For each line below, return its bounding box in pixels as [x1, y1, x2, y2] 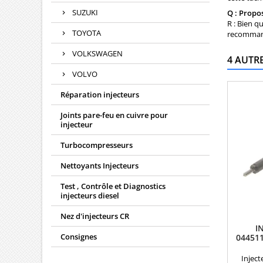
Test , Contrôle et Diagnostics [60, 181, 166, 192]
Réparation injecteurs [60, 89, 139, 100]
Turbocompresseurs [60, 140, 133, 151]
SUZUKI [72, 7, 98, 18]
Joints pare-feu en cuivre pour [60, 110, 168, 121]
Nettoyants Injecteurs [60, 160, 139, 171]
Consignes [60, 231, 97, 242]
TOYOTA [72, 28, 101, 39]
